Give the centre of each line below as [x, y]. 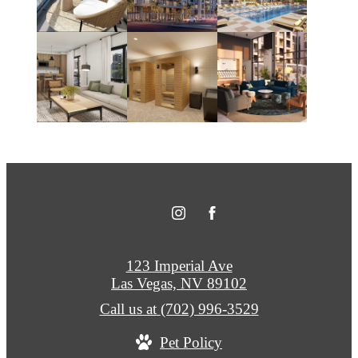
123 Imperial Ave [179, 265]
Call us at [128, 308]
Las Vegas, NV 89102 [179, 283]
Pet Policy [191, 342]
